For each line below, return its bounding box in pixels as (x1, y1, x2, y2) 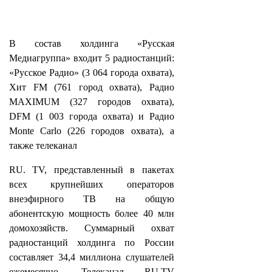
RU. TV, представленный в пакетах (9, 165, 174, 175)
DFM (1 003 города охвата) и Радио (9, 111, 174, 121)
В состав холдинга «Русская (9, 38, 174, 49)
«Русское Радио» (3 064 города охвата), (9, 67, 174, 78)
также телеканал (9, 140, 77, 151)
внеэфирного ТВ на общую (9, 194, 174, 204)
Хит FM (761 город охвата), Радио (9, 82, 174, 92)
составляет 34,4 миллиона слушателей (9, 252, 174, 262)
